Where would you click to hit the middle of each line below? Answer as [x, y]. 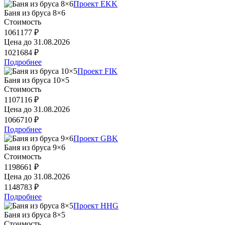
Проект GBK [96, 138]
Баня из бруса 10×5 [37, 80]
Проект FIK [97, 71]
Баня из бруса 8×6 [35, 13]
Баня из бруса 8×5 [35, 214]
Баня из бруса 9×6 [35, 147]
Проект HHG [96, 205]
